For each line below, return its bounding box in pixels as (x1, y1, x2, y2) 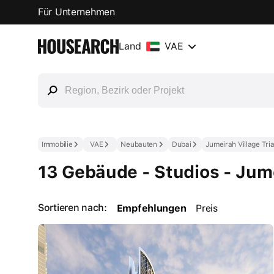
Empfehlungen (116, 202, 187, 214)
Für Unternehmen (38, 6, 115, 18)
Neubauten (120, 140, 157, 149)
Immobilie (42, 140, 73, 149)
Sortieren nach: (38, 202, 107, 213)
